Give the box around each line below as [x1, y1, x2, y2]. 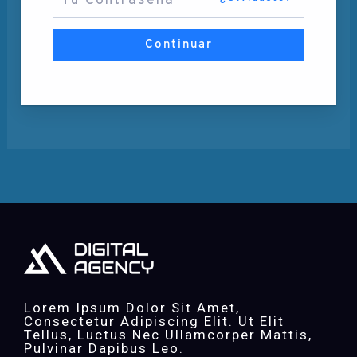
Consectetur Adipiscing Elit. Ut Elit [24, 313, 284, 330]
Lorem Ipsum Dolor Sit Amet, [24, 300, 240, 316]
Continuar [144, 38, 213, 51]
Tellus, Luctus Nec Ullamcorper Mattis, [24, 327, 312, 343]
